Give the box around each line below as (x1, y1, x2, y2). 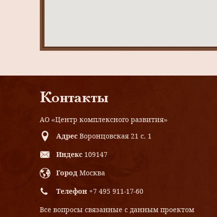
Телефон (56, 186, 87, 196)
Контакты (40, 92, 108, 106)
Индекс (56, 150, 82, 159)
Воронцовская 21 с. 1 (79, 131, 152, 141)
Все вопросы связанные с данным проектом (40, 205, 194, 215)
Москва (79, 168, 105, 178)
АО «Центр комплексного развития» (40, 115, 168, 124)
